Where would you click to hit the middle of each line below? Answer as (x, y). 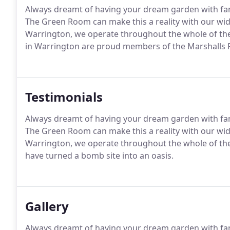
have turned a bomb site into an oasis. (99, 156)
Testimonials (64, 97)
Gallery (47, 206)
